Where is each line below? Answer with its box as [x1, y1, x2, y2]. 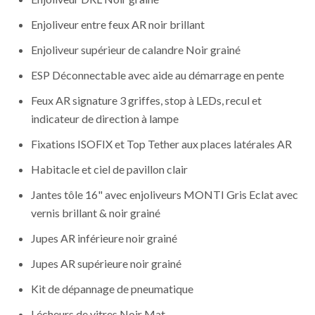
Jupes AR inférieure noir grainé [31, 231, 177, 245]
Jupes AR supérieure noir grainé [31, 257, 181, 271]
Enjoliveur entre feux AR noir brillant [31, 18, 205, 32]
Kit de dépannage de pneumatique [31, 282, 193, 296]
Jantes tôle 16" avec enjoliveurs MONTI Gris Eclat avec [31, 188, 298, 202]
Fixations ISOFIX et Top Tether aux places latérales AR [31, 137, 292, 151]
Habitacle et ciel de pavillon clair [31, 162, 188, 176]
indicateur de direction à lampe [31, 112, 179, 126]
